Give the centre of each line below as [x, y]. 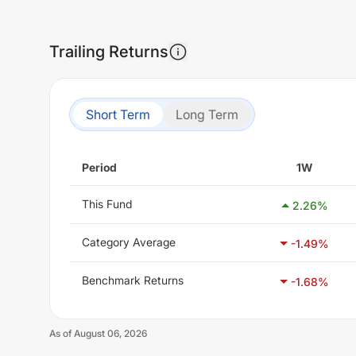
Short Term [118, 114]
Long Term [207, 114]
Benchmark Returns [133, 280]
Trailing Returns [109, 51]
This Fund [107, 204]
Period [99, 167]
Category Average [129, 242]
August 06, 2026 [110, 333]
